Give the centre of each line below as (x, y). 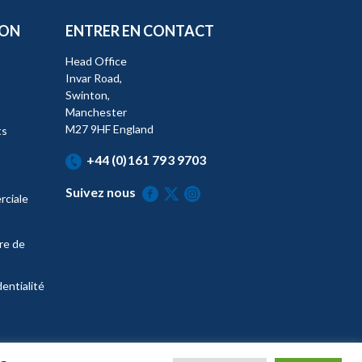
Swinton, (87, 95)
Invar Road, (93, 78)
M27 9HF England (109, 129)
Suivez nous (100, 192)
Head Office (96, 61)
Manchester (96, 112)
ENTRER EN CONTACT (139, 31)
